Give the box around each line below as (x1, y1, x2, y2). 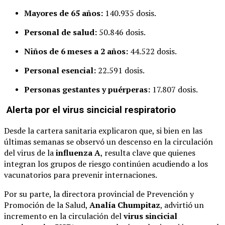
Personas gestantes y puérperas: (24, 84, 150, 95)
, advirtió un (160, 199, 204, 210)
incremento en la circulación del (4, 210, 124, 221)
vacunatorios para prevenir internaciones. (4, 169, 157, 180)
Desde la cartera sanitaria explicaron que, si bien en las (4, 125, 202, 136)
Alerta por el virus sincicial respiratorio (4, 104, 176, 116)
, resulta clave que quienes (100, 147, 195, 158)
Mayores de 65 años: (24, 8, 103, 19)
